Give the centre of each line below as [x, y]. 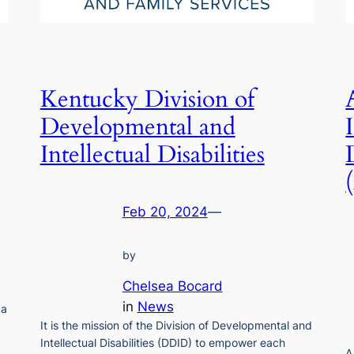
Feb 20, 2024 [165, 212]
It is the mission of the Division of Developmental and [176, 325]
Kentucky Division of [147, 99]
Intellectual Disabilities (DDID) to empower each [162, 342]
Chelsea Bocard [172, 286]
